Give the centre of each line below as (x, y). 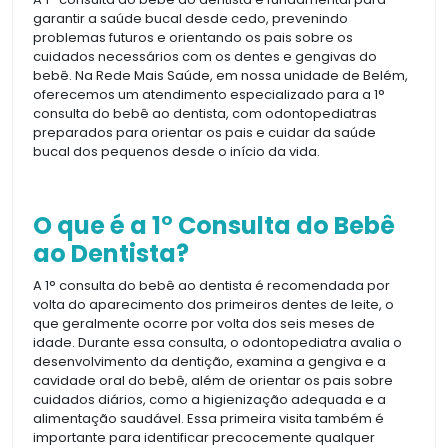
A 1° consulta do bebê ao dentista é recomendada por (211, 285)
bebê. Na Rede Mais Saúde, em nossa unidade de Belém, (220, 75)
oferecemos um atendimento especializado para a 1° (209, 94)
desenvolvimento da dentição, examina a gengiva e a (209, 361)
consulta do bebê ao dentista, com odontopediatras (205, 113)
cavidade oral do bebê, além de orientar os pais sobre (213, 380)
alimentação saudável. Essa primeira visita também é (208, 418)
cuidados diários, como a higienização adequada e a (209, 399)
